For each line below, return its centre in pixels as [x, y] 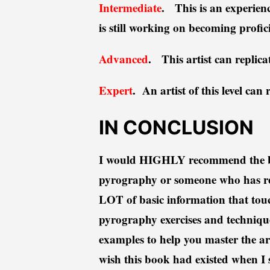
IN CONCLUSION [176, 128]
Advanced [123, 59]
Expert [115, 90]
